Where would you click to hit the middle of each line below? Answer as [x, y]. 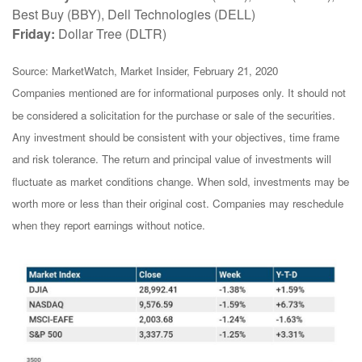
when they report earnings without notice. [109, 225]
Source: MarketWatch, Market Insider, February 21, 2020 [145, 70]
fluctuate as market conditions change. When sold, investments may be [181, 181]
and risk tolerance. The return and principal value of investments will [172, 159]
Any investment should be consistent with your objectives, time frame [176, 137]
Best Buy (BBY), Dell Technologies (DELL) [134, 14]
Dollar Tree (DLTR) [111, 33]
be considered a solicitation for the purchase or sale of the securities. [174, 115]
